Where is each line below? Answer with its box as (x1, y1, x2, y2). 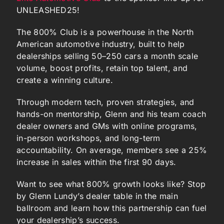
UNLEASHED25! (16, 4, 80, 15)
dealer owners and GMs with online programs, (16, 120, 197, 131)
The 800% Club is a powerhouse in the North (16, 26, 194, 37)
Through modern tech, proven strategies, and (16, 96, 194, 107)
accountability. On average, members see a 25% (16, 144, 207, 155)
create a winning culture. (16, 74, 113, 85)
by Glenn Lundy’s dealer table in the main (16, 190, 178, 201)
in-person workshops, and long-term (16, 132, 160, 143)
